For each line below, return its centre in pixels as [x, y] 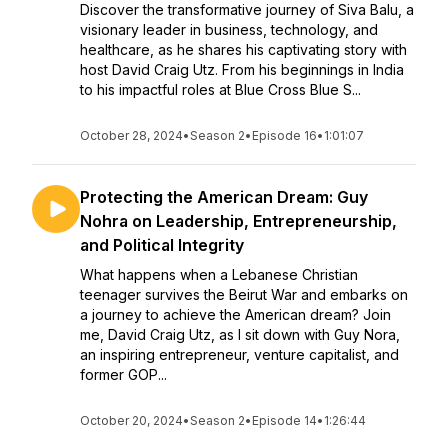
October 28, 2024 [131, 135]
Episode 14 [284, 420]
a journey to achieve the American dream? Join [235, 314]
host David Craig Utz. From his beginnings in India [242, 69]
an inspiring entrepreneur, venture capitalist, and [239, 354]
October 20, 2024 [131, 420]
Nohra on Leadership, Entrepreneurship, [238, 221]
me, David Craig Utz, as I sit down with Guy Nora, [240, 334]
